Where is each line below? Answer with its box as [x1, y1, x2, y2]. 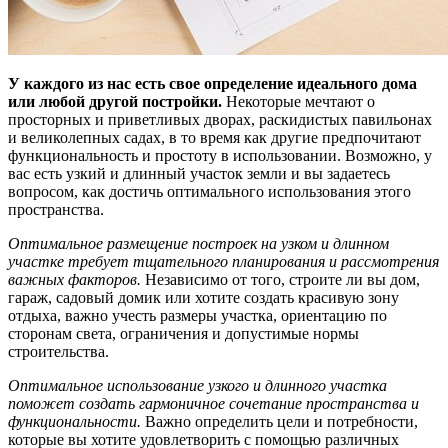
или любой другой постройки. [8, 92, 222, 110]
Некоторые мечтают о [222, 92, 375, 110]
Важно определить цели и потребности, [141, 412, 418, 430]
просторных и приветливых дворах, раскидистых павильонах [8, 110, 432, 128]
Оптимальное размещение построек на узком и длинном [8, 234, 389, 252]
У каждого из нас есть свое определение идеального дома [8, 74, 417, 92]
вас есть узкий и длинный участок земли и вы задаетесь [8, 164, 390, 182]
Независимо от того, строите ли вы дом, [141, 270, 420, 288]
